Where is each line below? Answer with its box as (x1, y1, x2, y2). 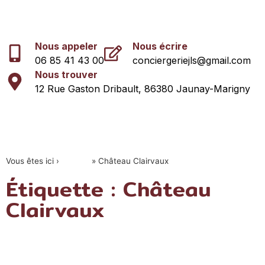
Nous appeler (34, 40, 98, 52)
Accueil (62, 156, 89, 166)
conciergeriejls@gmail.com (132, 54, 251, 66)
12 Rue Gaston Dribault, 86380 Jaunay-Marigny (34, 83, 250, 95)
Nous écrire (132, 40, 188, 52)
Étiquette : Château (6, 173, 211, 205)
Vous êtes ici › (6, 156, 62, 166)
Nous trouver (34, 69, 98, 80)
